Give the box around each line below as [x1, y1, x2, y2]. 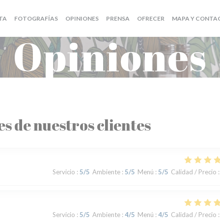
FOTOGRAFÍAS [14, 15, 58, 22]
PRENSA [106, 15, 130, 22]
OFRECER [137, 15, 165, 22]
